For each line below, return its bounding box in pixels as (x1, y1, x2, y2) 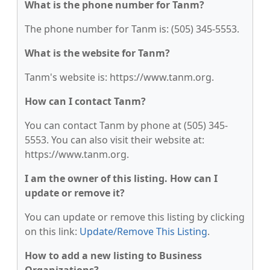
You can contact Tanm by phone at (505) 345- (25, 119, 228, 132)
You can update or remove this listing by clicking (25, 210, 245, 224)
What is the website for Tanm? (25, 46, 170, 60)
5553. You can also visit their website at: (25, 133, 204, 146)
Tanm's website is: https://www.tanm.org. (25, 71, 214, 84)
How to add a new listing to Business (25, 249, 202, 262)
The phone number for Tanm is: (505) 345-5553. (25, 22, 239, 36)
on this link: (25, 225, 80, 238)
